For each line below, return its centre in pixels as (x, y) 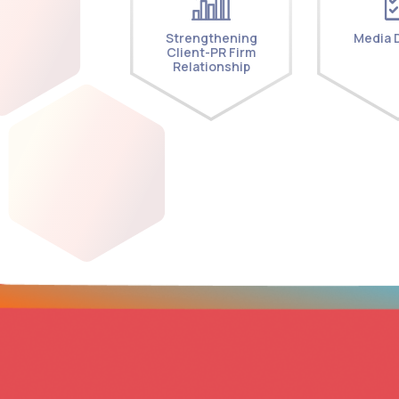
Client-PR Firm (211, 52)
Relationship (211, 66)
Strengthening (211, 37)
